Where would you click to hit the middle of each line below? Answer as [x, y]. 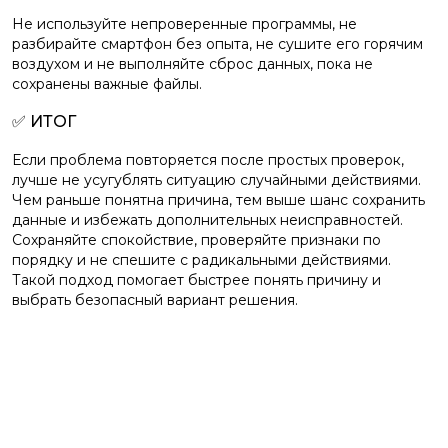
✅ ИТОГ [44, 121]
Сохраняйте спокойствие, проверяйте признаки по [196, 240]
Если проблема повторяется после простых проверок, [208, 160]
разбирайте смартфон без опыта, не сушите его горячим [217, 44]
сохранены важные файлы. [107, 84]
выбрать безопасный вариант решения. [155, 300]
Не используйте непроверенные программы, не [184, 24]
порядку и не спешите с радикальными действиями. [201, 260]
